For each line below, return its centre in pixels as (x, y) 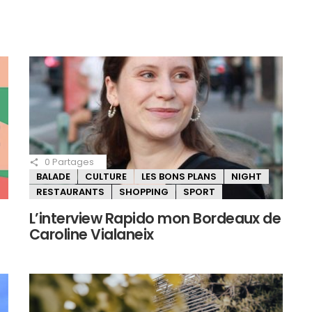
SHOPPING (144, 192)
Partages (72, 162)
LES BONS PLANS (179, 177)
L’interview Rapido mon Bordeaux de (155, 218)
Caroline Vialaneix (92, 234)
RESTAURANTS (70, 192)
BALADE (53, 177)
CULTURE (106, 177)
